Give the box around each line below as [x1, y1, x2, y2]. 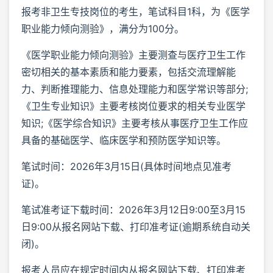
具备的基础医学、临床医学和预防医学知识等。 [21, 133, 226, 146]
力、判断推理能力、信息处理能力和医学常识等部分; [21, 82, 248, 95]
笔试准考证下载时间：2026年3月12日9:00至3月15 [21, 203, 246, 216]
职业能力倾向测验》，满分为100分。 [21, 22, 184, 35]
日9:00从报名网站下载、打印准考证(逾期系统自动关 [21, 220, 250, 233]
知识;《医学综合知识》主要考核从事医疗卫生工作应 [21, 116, 248, 129]
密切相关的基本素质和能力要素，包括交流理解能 [21, 65, 236, 78]
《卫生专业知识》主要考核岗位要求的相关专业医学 [21, 99, 246, 112]
